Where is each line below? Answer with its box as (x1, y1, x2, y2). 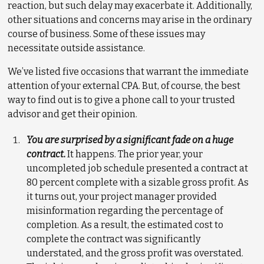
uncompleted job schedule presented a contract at (27, 163, 249, 174)
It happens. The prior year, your (65, 148, 203, 160)
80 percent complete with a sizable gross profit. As (27, 177, 249, 188)
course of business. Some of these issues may (8, 28, 206, 39)
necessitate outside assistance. (8, 42, 146, 54)
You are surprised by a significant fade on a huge (27, 134, 234, 146)
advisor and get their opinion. (8, 108, 138, 120)
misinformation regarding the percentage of (27, 205, 223, 216)
